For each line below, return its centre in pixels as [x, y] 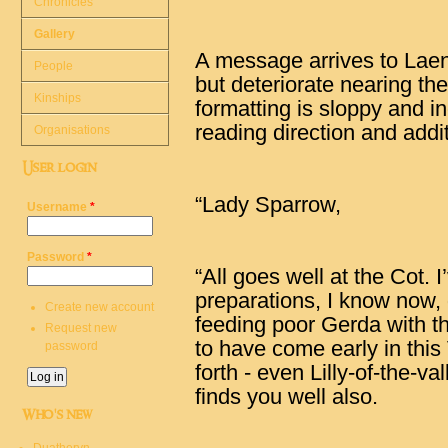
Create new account [99, 307]
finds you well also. [286, 397]
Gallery [54, 34]
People [53, 66]
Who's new [57, 415]
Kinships [57, 98]
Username [58, 207]
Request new [81, 328]
